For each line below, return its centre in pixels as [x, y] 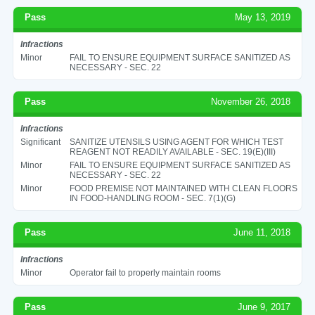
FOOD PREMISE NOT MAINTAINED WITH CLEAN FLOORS [183, 188]
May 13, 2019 [263, 17]
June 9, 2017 [264, 307]
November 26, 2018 [251, 101]
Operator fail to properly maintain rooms [145, 272]
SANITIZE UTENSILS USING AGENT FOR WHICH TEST [176, 142]
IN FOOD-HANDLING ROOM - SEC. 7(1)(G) [152, 198]
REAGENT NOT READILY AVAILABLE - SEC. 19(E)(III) [172, 152]
